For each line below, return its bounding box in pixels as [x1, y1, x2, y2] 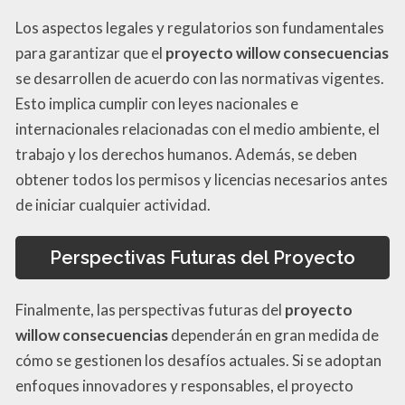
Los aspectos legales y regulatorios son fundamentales [15, 17, 384, 37]
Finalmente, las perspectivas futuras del [15, 299, 285, 319]
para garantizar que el [15, 42, 165, 62]
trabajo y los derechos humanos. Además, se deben [15, 144, 357, 164]
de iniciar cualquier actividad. [15, 194, 211, 214]
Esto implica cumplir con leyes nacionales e [15, 93, 298, 113]
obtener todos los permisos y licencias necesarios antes [15, 169, 388, 189]
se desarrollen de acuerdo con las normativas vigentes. [15, 68, 384, 88]
